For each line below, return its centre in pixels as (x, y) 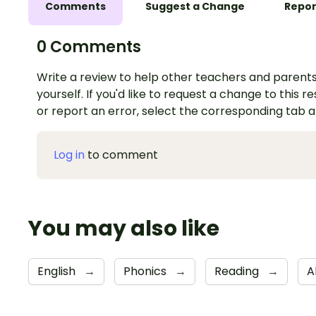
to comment (121, 155)
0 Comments (89, 47)
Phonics (146, 272)
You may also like (124, 229)
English (58, 272)
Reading (238, 272)
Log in (69, 155)
